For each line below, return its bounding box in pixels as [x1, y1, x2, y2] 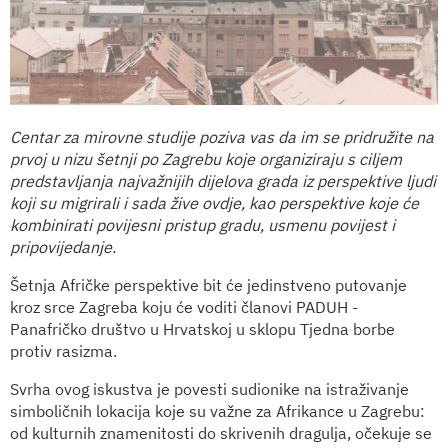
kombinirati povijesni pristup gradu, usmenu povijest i [10, 215, 395, 236]
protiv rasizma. [10, 341, 117, 362]
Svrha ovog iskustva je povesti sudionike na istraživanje [10, 379, 409, 400]
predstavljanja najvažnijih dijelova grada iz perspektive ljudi [10, 171, 436, 192]
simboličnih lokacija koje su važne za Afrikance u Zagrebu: [10, 401, 425, 422]
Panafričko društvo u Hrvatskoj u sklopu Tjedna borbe [10, 319, 395, 340]
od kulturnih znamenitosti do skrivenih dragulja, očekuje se [10, 423, 432, 444]
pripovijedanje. [10, 237, 116, 258]
